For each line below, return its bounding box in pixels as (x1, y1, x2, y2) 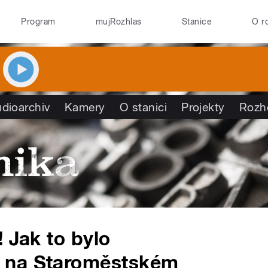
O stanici (119, 100, 167, 114)
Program (21, 17, 56, 27)
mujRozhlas (95, 17, 142, 27)
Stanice (181, 17, 212, 27)
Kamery (64, 100, 105, 114)
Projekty (181, 100, 225, 114)
